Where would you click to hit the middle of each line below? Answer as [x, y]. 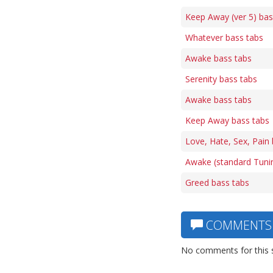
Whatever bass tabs [224, 37]
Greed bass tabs [217, 183]
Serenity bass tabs [221, 79]
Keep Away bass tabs [227, 120]
